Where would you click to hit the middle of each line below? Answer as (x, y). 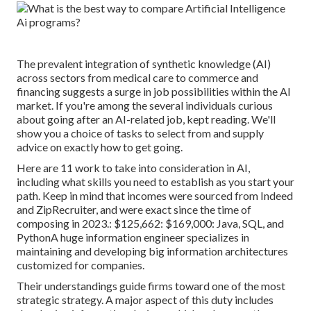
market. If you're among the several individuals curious (145, 106)
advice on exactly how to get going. (100, 147)
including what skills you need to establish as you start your (155, 182)
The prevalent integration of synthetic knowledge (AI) (144, 64)
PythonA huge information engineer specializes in (133, 237)
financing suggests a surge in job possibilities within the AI (154, 92)
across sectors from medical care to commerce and (137, 78)
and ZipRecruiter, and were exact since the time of (134, 210)
